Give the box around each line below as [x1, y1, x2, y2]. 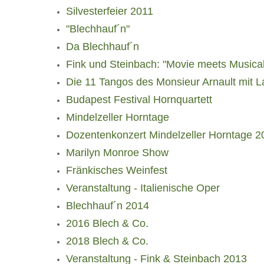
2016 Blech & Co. [66, 217, 148, 229]
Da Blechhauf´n [66, 41, 139, 52]
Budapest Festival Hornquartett [66, 94, 212, 105]
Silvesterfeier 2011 [66, 5, 153, 17]
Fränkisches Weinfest [66, 164, 167, 176]
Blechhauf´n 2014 [66, 200, 149, 212]
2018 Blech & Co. [66, 235, 148, 247]
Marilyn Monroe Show [66, 147, 169, 159]
